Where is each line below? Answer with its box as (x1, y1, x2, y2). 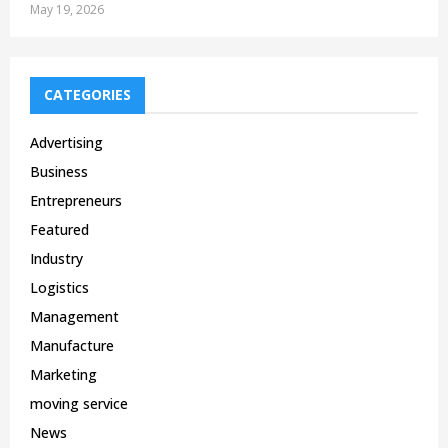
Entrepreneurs (30, 191, 122, 211)
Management (30, 307, 119, 327)
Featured (30, 220, 89, 240)
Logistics (30, 278, 89, 298)
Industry (30, 249, 83, 269)
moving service (30, 394, 128, 414)
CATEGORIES (44, 85, 131, 105)
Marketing (30, 365, 97, 385)
